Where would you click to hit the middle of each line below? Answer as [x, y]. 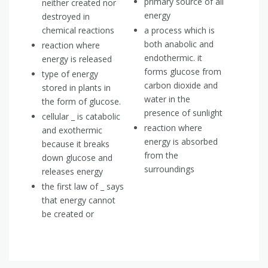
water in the [167, 99]
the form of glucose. [81, 102]
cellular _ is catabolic [81, 117]
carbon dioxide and [181, 86]
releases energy [72, 172]
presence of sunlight [183, 113]
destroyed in [66, 17]
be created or [68, 214]
